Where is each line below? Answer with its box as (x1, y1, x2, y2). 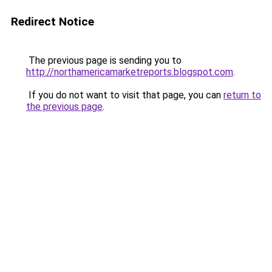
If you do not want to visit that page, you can (26, 89, 223, 101)
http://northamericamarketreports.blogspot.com (26, 66, 233, 78)
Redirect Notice (11, 15, 94, 29)
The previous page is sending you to (26, 55, 182, 66)
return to (223, 89, 261, 101)
